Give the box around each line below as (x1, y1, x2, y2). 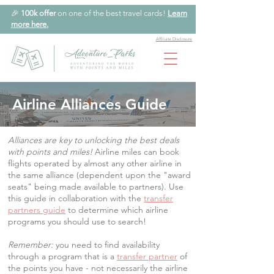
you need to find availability (53, 239, 160, 250)
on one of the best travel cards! (56, 9, 168, 18)
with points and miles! (8, 146, 92, 157)
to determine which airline (65, 204, 168, 215)
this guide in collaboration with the (8, 193, 144, 204)
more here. (11, 20, 48, 29)
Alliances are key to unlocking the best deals (8, 135, 179, 146)
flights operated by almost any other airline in (8, 158, 182, 169)
